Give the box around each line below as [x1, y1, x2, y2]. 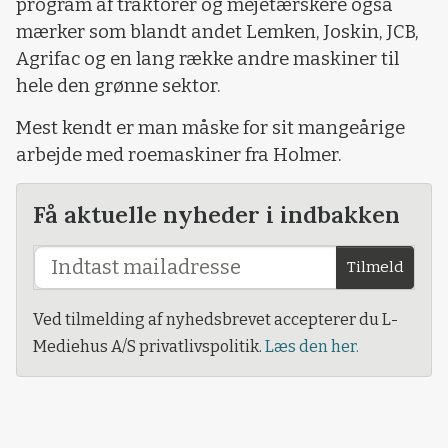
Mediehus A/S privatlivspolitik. [33, 337, 265, 357]
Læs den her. [265, 337, 359, 357]
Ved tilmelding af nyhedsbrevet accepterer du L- [33, 310, 398, 330]
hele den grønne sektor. [16, 75, 221, 98]
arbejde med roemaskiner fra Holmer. [16, 143, 342, 166]
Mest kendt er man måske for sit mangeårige [16, 116, 405, 139]
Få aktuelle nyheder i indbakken [33, 199, 400, 230]
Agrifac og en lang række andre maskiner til [16, 48, 399, 71]
